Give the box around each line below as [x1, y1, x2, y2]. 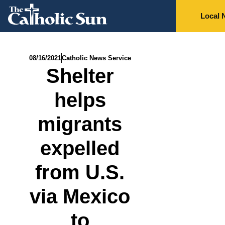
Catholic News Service [61, 54, 131, 62]
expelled [40, 137, 120, 159]
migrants [38, 113, 123, 135]
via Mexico [30, 185, 131, 207]
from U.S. [35, 161, 125, 183]
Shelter [46, 65, 114, 87]
